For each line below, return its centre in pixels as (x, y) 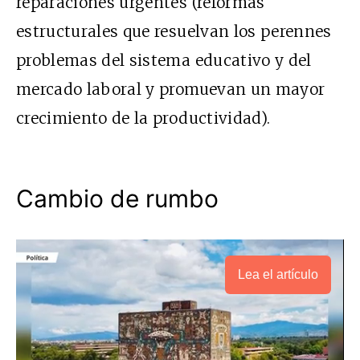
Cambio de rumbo (117, 198)
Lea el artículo (278, 274)
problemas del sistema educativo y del (164, 60)
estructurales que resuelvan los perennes (174, 31)
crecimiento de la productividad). (143, 118)
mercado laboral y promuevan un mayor (171, 89)
